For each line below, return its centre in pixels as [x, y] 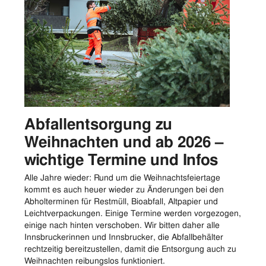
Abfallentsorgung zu [98, 124]
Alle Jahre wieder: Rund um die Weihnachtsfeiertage [122, 177]
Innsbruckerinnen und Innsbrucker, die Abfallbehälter [124, 237]
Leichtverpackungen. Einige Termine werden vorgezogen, [133, 213]
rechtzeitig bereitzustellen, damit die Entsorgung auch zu [130, 248]
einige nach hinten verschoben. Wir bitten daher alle [122, 225]
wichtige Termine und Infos [121, 159]
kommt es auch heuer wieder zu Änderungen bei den [124, 189]
